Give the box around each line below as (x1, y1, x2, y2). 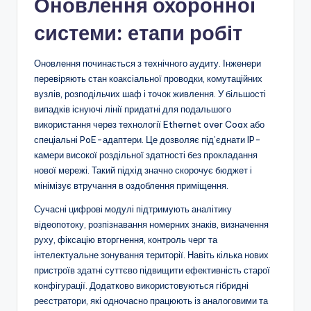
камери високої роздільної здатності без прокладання (34, 149, 258, 161)
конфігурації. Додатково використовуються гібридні (34, 280, 249, 292)
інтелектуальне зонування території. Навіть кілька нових (34, 249, 269, 261)
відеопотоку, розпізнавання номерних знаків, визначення (34, 219, 269, 230)
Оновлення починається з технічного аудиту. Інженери (34, 58, 261, 69)
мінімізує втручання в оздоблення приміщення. (34, 180, 228, 192)
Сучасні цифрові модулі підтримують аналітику (34, 203, 232, 215)
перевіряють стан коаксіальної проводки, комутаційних (34, 73, 262, 85)
